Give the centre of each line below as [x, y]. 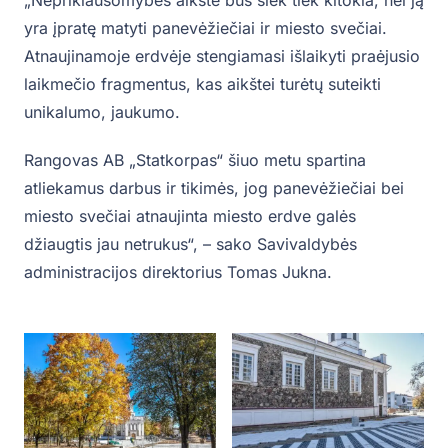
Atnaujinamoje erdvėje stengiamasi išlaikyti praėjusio [222, 55]
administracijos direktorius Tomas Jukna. [178, 271]
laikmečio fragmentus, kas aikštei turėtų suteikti [202, 83]
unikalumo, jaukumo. [102, 111]
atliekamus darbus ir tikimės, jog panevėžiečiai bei [214, 187]
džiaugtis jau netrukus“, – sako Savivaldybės [190, 243]
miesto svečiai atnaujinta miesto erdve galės [190, 215]
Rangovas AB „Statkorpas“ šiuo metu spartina [195, 159]
